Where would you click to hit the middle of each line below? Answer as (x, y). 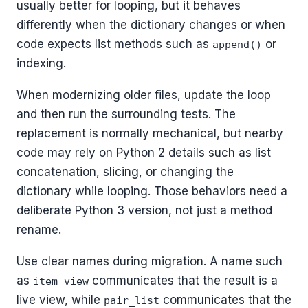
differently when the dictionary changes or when (151, 24)
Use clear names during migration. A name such (150, 261)
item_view (61, 281)
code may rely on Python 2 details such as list (144, 152)
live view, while (60, 299)
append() (237, 44)
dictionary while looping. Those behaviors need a (152, 191)
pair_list (132, 300)
